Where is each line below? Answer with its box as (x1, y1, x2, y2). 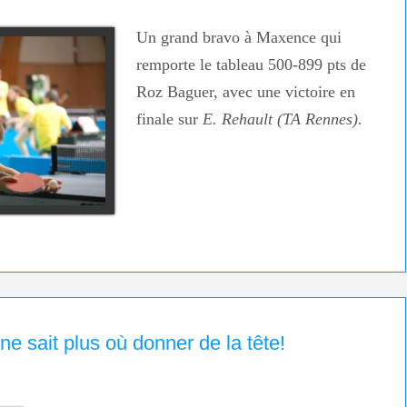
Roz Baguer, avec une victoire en (135, 83, 355, 102)
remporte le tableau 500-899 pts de (135, 55, 366, 74)
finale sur (135, 110, 203, 129)
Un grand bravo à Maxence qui (135, 28, 342, 47)
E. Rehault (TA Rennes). (202, 110, 362, 129)
